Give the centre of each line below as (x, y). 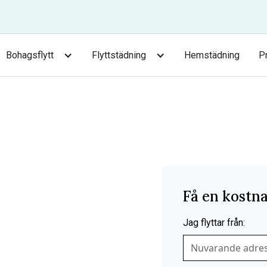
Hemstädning (212, 55)
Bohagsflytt (30, 55)
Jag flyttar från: (214, 223)
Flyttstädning (119, 55)
